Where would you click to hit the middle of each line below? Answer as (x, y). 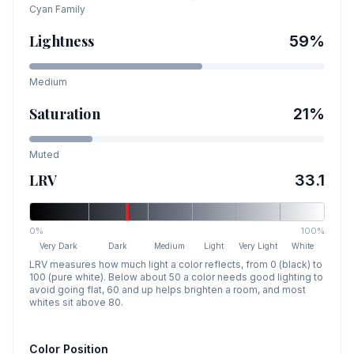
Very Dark (59, 246)
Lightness (62, 41)
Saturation (65, 114)
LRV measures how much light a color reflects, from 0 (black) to (176, 264)
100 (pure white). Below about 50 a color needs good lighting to (176, 277)
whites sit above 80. (76, 302)
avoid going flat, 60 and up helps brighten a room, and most (168, 290)
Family (69, 9)
